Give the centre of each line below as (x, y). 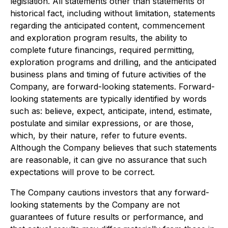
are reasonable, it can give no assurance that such (108, 160)
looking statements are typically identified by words (108, 98)
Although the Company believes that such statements (113, 147)
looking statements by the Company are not (95, 204)
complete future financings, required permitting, (102, 50)
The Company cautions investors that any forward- (110, 192)
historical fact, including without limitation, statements (113, 13)
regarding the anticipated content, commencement (107, 25)
